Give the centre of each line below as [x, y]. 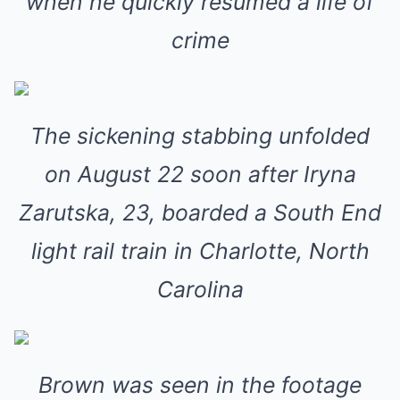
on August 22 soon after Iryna [200, 174]
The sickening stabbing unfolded [200, 136]
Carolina [200, 289]
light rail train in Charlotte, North [200, 251]
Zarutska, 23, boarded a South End [200, 212]
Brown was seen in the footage [200, 385]
